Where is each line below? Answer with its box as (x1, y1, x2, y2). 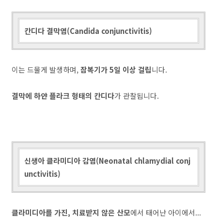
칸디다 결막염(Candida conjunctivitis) (24, 26, 152, 36)
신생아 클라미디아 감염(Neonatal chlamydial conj (24, 155, 190, 166)
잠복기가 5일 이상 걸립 (80, 64, 152, 75)
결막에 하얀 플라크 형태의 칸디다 (12, 91, 114, 101)
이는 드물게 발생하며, (12, 64, 80, 75)
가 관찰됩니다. (114, 91, 159, 101)
